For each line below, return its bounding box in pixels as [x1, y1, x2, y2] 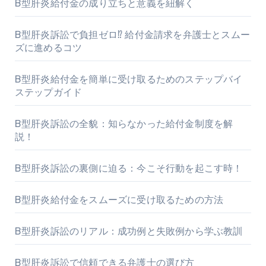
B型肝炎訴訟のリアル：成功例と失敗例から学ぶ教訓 [14, 225, 243, 237]
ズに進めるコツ [14, 42, 83, 53]
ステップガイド [14, 86, 83, 98]
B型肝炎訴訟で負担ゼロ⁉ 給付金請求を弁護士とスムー [14, 28, 250, 40]
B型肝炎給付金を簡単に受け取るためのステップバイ [14, 73, 243, 85]
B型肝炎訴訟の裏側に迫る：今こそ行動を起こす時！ [14, 162, 243, 174]
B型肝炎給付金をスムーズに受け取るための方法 [14, 194, 224, 205]
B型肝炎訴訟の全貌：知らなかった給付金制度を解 [14, 118, 233, 129]
